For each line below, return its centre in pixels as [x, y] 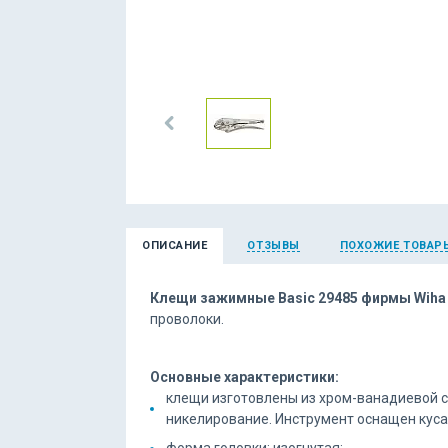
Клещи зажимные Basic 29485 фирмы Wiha [298, 298]
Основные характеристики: [244, 377]
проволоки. [187, 319]
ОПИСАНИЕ [175, 245]
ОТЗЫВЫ [273, 245]
